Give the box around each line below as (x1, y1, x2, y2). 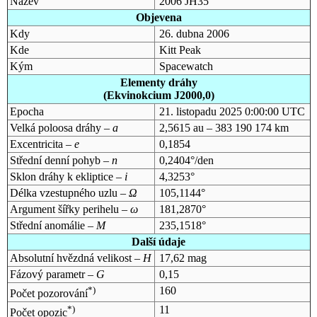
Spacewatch (158, 59, 213, 72)
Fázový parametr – (9, 267, 96, 280)
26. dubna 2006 (158, 27, 229, 40)
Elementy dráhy (120, 76, 197, 88)
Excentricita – (9, 137, 74, 150)
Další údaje (132, 235, 185, 248)
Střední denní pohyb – (9, 154, 112, 166)
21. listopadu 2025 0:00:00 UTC (158, 105, 305, 117)
